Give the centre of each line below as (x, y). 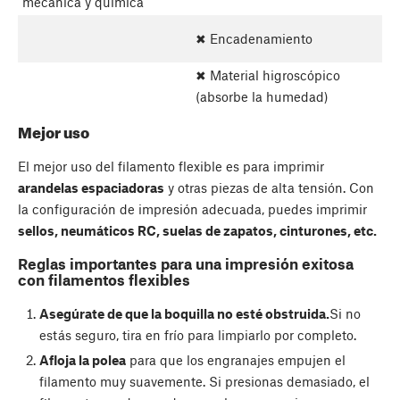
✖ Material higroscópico (268, 75)
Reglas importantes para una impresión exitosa (186, 264)
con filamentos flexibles (104, 280)
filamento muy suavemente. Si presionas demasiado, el (204, 381)
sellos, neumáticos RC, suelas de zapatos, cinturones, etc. (197, 230)
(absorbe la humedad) (262, 96)
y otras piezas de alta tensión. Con (269, 187)
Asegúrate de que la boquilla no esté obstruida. (184, 313)
